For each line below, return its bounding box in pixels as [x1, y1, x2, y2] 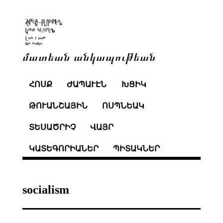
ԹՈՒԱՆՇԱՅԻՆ [28, 102, 88, 111]
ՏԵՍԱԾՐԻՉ [28, 122, 76, 131]
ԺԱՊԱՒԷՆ [67, 80, 107, 89]
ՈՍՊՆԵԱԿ [102, 102, 145, 111]
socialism [22, 183, 69, 196]
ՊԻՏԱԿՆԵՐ [113, 144, 160, 153]
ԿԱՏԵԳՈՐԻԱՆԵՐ [28, 144, 99, 153]
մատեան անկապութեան [22, 49, 156, 63]
